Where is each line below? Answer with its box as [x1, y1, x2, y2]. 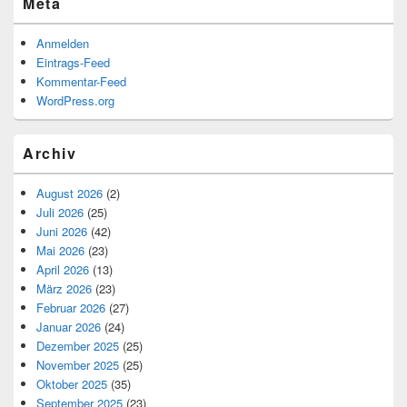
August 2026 [36, 184, 103, 202]
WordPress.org [36, 91, 114, 109]
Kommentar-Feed [36, 72, 126, 90]
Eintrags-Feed [36, 53, 110, 71]
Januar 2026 [36, 317, 101, 335]
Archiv [23, 142, 77, 164]
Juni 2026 [36, 222, 87, 240]
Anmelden [36, 34, 89, 52]
